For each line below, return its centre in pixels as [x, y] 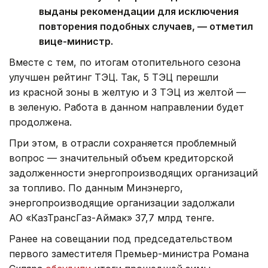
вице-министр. [76, 41]
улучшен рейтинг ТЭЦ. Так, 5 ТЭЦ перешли [114, 77]
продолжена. [40, 122]
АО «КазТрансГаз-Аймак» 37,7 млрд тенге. [112, 217]
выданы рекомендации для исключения [139, 11]
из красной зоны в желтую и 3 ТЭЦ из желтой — [127, 92]
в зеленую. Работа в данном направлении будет [127, 107]
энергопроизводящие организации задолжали [122, 202]
